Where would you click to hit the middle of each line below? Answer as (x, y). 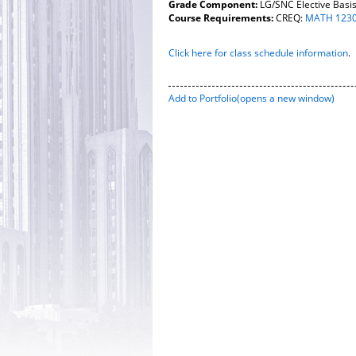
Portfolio (218, 98)
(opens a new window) (286, 98)
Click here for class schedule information (258, 53)
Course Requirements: (221, 18)
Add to (184, 98)
